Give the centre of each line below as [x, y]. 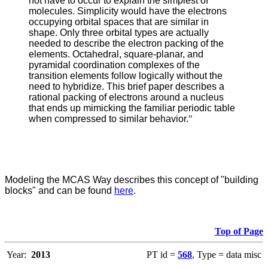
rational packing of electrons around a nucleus [126, 98]
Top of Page [239, 232]
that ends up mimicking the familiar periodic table [132, 108]
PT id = [162, 255]
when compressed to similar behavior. [109, 119]
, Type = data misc [227, 255]
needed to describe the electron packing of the [126, 44]
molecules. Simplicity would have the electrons [128, 11]
